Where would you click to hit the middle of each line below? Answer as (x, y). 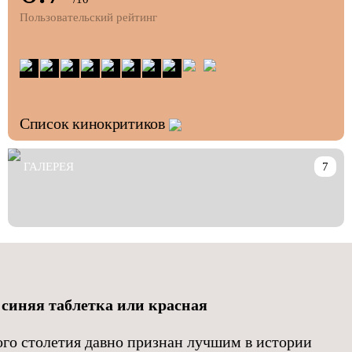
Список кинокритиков (92, 123)
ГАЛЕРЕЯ (49, 166)
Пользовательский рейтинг (88, 17)
